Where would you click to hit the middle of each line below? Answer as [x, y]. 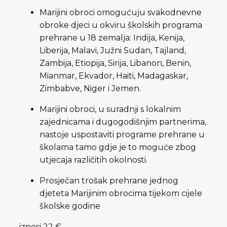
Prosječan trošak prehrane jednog [109, 180]
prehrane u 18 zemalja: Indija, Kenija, [112, 37]
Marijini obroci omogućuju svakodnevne [121, 12]
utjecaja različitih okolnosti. [93, 160]
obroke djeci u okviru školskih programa [121, 25]
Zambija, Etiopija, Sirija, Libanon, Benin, [115, 63]
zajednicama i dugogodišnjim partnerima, [123, 122]
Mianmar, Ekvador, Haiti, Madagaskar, [114, 75]
